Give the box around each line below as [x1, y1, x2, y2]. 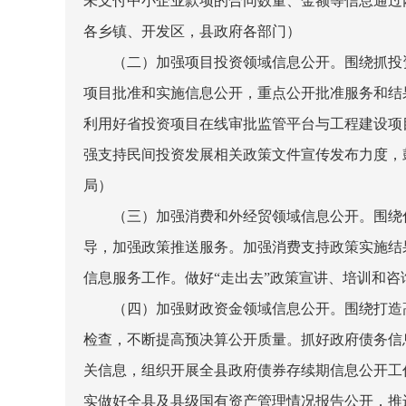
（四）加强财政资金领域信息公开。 [112, 301, 344, 316]
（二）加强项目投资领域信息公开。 [112, 54, 344, 70]
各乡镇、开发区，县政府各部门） [83, 24, 301, 39]
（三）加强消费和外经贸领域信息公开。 [112, 208, 373, 224]
